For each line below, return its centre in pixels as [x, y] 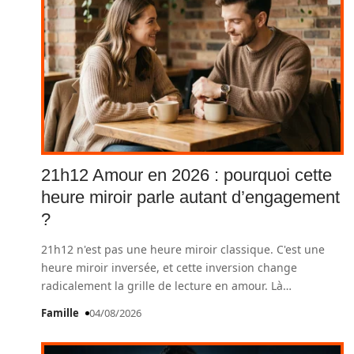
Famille [60, 313]
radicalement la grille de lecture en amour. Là [162, 286]
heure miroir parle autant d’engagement [190, 197]
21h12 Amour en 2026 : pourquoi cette [186, 175]
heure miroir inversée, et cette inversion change [169, 267]
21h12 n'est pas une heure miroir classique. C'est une [183, 249]
